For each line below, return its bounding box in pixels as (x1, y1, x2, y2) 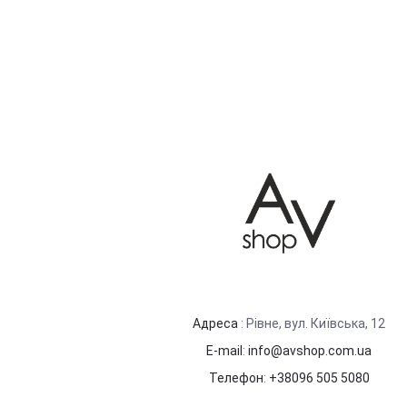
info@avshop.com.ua (248, 342, 372, 358)
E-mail (206, 342, 243, 358)
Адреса (193, 315, 238, 331)
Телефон (208, 370, 263, 385)
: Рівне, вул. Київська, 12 (238, 315, 385, 331)
